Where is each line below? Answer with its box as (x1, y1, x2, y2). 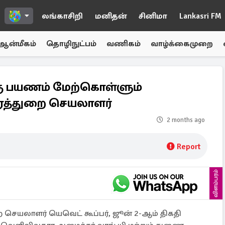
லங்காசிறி (42, 11, 83, 21)
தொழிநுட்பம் (46, 39, 96, 49)
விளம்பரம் (212, 169, 219, 197)
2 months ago (167, 116, 205, 124)
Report (177, 142, 200, 152)
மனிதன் (95, 11, 127, 21)
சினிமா (139, 11, 167, 21)
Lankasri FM (179, 11, 221, 21)
